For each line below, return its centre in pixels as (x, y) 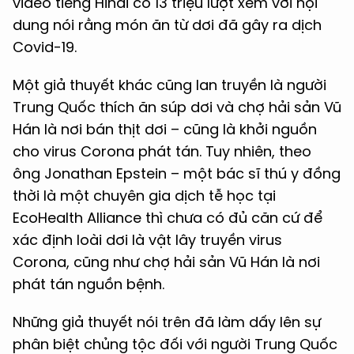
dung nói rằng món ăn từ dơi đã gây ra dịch (167, 25)
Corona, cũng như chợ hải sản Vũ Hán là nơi (166, 262)
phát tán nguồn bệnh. (88, 284)
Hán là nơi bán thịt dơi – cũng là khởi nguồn (165, 129)
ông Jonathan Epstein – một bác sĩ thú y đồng (177, 173)
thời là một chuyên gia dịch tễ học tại (144, 196)
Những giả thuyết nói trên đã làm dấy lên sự (167, 322)
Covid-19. (45, 47)
